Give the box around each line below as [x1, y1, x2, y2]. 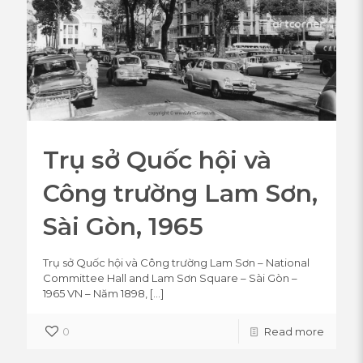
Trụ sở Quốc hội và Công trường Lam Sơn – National [43, 255, 310, 269]
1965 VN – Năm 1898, [43, 286, 147, 300]
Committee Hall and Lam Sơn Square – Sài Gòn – [43, 271, 297, 284]
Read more [264, 324, 324, 338]
